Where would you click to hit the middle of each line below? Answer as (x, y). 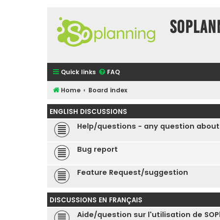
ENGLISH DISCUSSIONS (88, 112)
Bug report (97, 149)
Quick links (78, 72)
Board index (108, 90)
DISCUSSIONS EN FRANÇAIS (96, 200)
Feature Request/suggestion (133, 172)
